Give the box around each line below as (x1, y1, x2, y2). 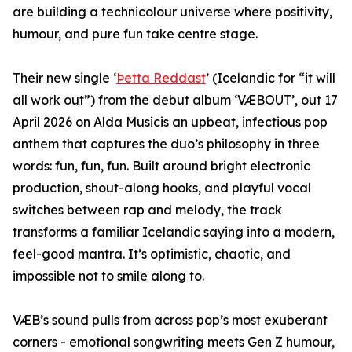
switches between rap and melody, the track (13, 202, 282, 218)
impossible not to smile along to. (13, 268, 204, 284)
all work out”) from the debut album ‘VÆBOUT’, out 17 (13, 92, 338, 108)
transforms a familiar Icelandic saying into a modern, (13, 224, 335, 240)
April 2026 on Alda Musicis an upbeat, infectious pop (13, 114, 328, 130)
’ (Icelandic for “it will (206, 70, 335, 86)
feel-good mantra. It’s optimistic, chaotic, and (13, 246, 291, 262)
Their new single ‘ (13, 70, 116, 86)
